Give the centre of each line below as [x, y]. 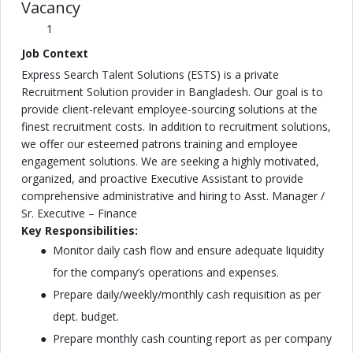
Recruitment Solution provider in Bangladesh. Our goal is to [172, 92]
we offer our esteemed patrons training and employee [160, 144]
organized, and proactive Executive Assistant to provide [162, 178]
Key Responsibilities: [80, 230]
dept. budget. [86, 316]
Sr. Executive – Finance [79, 213]
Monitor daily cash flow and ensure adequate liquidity [188, 250]
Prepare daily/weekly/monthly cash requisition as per [187, 294]
